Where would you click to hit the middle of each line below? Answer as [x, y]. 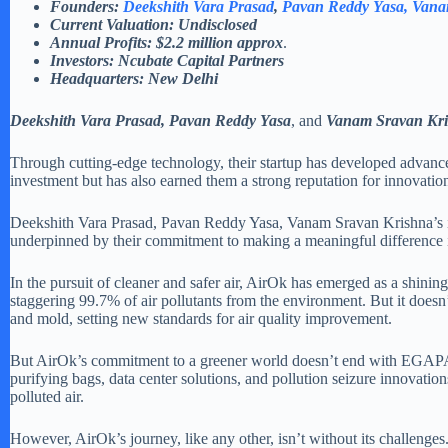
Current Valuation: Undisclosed [153, 25]
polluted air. [47, 397]
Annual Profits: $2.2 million [141, 43]
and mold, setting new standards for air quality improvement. [201, 319]
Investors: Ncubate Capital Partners [167, 61]
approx [260, 43]
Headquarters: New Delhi [134, 79]
